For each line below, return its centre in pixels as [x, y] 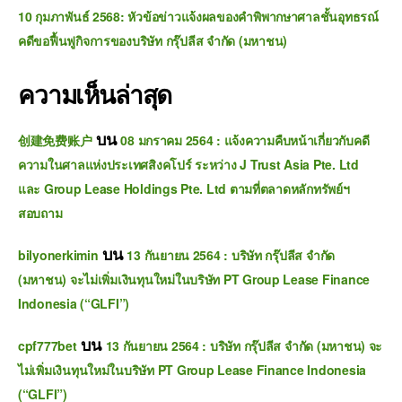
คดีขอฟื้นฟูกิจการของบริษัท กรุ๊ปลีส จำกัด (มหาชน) [153, 40]
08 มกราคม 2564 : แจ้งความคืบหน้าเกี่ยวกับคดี [245, 140]
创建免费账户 [55, 140]
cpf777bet [48, 345]
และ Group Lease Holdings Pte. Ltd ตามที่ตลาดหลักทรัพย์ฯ [184, 188]
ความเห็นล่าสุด [95, 94]
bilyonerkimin [58, 255]
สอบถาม [40, 213]
